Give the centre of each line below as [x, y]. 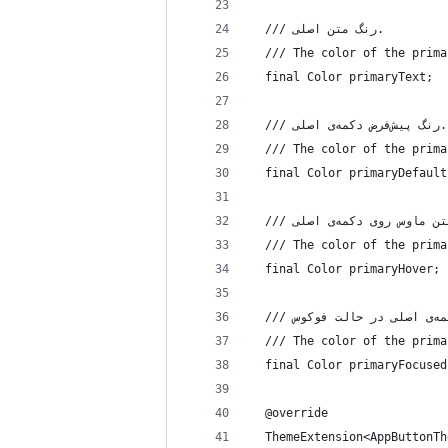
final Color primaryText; [342, 77]
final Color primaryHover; [345, 269]
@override [289, 413]
